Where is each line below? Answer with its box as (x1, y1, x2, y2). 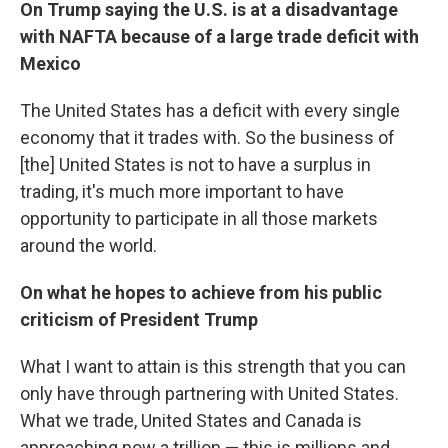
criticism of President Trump (20, 309, 258, 330)
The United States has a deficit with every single (20, 100, 400, 121)
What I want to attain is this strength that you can (20, 356, 406, 377)
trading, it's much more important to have (20, 181, 344, 202)
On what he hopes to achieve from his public (20, 282, 382, 303)
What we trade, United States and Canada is (20, 410, 362, 431)
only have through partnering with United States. (20, 383, 399, 404)
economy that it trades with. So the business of (20, 127, 395, 148)
